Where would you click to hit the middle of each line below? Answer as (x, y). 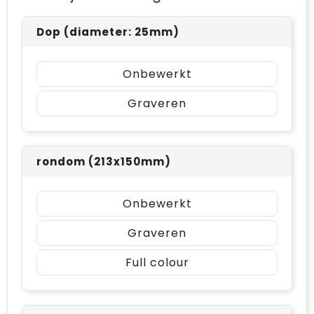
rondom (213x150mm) (104, 161)
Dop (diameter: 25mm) (108, 32)
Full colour (157, 262)
